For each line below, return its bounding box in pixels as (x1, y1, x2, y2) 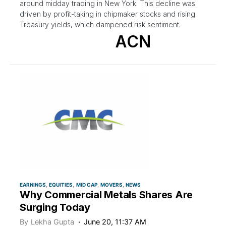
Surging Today (20, 201, 90, 214)
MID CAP (76, 182, 97, 188)
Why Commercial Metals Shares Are (20, 189, 193, 201)
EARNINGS (20, 182, 46, 188)
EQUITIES (49, 182, 73, 188)
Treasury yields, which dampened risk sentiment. (20, 20, 181, 29)
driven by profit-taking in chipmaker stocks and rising (20, 9, 195, 18)
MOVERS (100, 182, 123, 188)
